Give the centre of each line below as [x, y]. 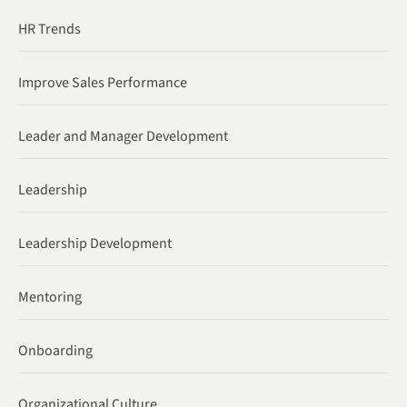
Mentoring [50, 297]
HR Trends [50, 29]
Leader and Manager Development [123, 136]
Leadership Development [95, 243]
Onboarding [55, 350]
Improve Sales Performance [103, 82]
